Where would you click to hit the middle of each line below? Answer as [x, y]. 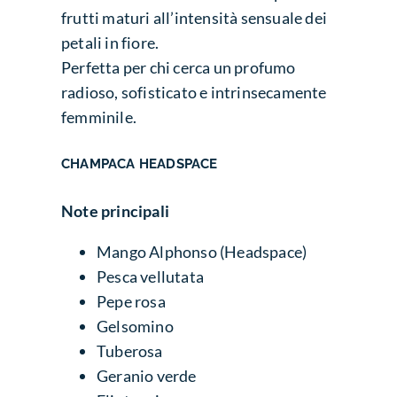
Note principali [116, 210]
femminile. [99, 117]
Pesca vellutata [151, 276]
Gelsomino [135, 326]
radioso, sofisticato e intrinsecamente [194, 92]
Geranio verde [147, 375]
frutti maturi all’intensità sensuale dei [195, 17]
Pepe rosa [131, 301]
